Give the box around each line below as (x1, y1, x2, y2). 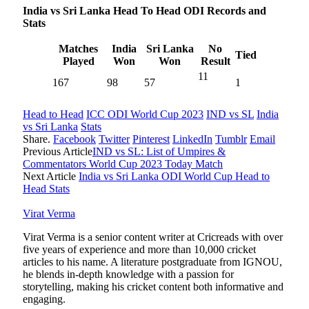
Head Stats (23, 183, 70, 195)
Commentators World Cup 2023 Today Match (23, 158, 223, 170)
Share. (23, 133, 50, 146)
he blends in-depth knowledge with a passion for (23, 268, 234, 281)
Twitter (99, 133, 130, 146)
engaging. (23, 293, 66, 306)
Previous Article (23, 146, 92, 158)
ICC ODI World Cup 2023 (86, 108, 203, 121)
